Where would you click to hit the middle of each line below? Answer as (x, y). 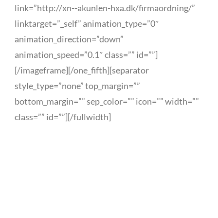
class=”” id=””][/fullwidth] (63, 117)
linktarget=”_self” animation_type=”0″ (87, 23)
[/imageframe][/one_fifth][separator (82, 70)
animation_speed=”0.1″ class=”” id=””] (87, 54)
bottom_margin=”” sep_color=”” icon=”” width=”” (107, 101)
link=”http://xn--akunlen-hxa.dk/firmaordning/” (105, 8)
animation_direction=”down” (69, 39)
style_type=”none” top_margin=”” (77, 86)
